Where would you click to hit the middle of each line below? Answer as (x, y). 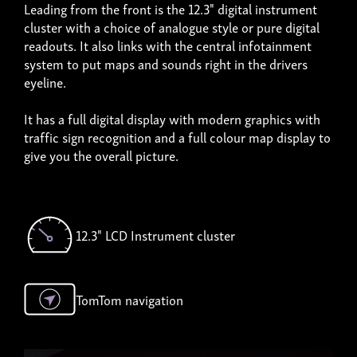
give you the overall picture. (101, 155)
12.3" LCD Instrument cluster (155, 234)
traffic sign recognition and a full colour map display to (177, 136)
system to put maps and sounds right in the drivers (166, 63)
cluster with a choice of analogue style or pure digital (172, 26)
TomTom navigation (129, 299)
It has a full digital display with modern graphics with (172, 118)
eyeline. (45, 81)
